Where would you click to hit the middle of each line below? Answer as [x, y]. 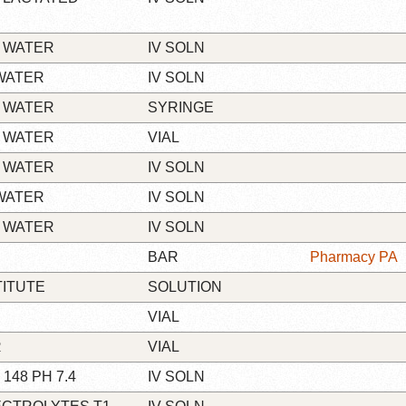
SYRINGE [181, 107]
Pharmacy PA [354, 256]
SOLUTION [185, 286]
